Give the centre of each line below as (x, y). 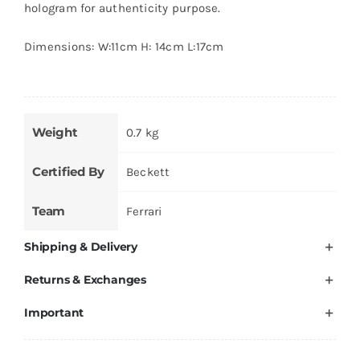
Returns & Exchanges (85, 279)
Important (54, 312)
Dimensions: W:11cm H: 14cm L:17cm (124, 46)
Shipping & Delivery (80, 246)
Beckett (148, 172)
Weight (55, 132)
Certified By (68, 171)
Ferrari (144, 211)
